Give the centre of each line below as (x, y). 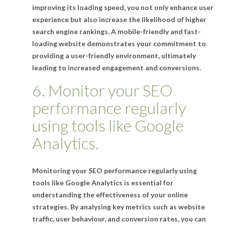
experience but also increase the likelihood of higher (119, 20)
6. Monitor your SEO (102, 90)
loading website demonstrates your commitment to (119, 44)
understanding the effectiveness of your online (110, 195)
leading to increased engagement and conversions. (117, 68)
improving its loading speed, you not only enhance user (123, 8)
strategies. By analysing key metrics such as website (119, 207)
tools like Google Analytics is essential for (103, 183)
